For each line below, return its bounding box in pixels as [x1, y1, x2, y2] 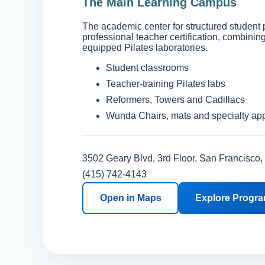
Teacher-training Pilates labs [106, 78, 226, 89]
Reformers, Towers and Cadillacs [106, 94, 245, 105]
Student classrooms [106, 63, 189, 73]
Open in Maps [99, 192, 161, 203]
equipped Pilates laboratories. [82, 43, 208, 53]
